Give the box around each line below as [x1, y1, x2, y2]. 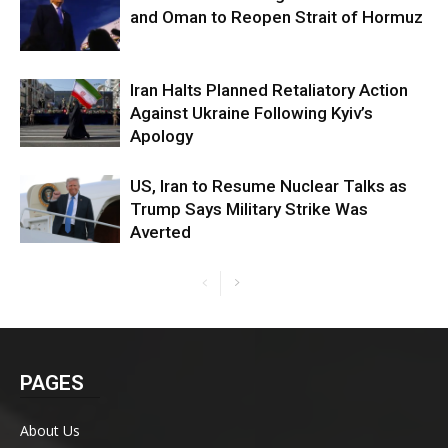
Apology [130, 125, 193, 146]
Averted [130, 221, 191, 242]
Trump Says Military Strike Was [130, 198, 368, 219]
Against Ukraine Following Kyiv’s [130, 102, 373, 123]
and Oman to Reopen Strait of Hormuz [130, 6, 423, 27]
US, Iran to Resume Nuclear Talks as [130, 175, 407, 196]
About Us [20, 420, 80, 440]
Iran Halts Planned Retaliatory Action [130, 79, 408, 100]
